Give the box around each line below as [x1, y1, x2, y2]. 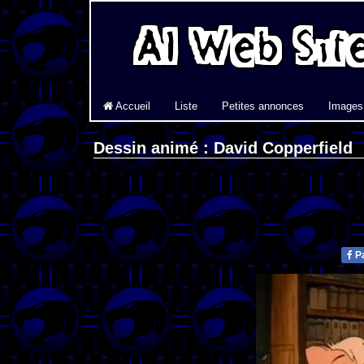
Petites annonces [222, 100, 304, 112]
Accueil [113, 100, 150, 112]
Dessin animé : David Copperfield [93, 139, 353, 158]
